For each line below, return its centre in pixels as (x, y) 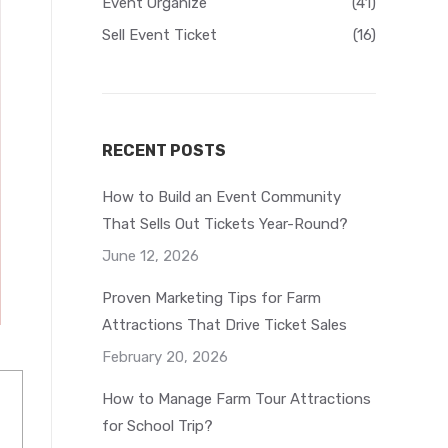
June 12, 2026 (150, 256)
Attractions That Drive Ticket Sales (224, 325)
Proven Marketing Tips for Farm (211, 298)
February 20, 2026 (165, 357)
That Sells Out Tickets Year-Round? (225, 224)
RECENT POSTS (164, 150)
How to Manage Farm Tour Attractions (236, 399)
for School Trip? (157, 426)
